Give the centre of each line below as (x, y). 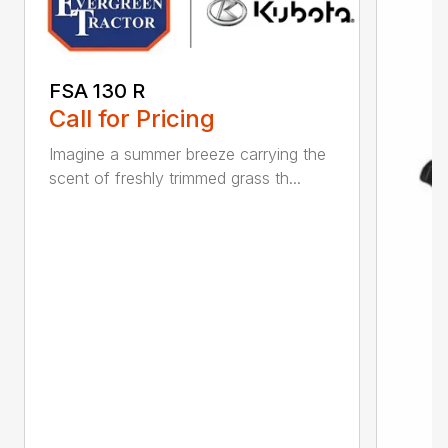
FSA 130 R (97, 90)
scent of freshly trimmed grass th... (175, 177)
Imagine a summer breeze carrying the (187, 153)
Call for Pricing (132, 118)
